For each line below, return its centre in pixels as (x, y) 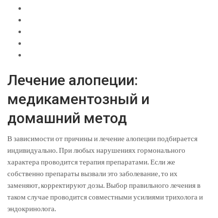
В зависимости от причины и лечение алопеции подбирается (102, 138)
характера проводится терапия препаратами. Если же (91, 162)
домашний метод (67, 118)
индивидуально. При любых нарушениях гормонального (96, 150)
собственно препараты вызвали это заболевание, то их (92, 173)
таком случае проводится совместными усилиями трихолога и (105, 197)
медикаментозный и (78, 99)
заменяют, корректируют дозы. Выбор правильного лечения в (104, 185)
